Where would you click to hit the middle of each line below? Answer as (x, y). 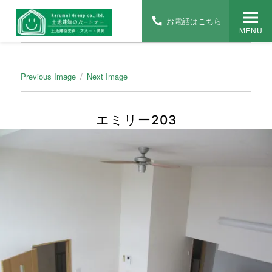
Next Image (107, 76)
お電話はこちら (194, 21)
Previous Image (49, 76)
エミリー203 (136, 120)
